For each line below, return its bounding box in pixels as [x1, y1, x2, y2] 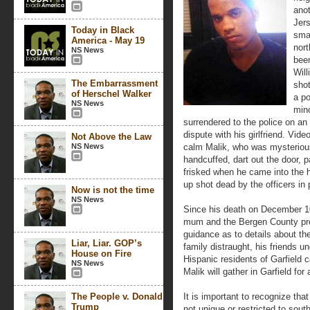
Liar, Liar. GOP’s [71, 238, 142, 248]
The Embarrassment [71, 78, 158, 89]
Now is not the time [71, 185, 154, 195]
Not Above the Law [71, 131, 152, 142]
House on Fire [71, 248, 131, 259]
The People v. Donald [71, 291, 163, 302]
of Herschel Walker [71, 89, 152, 99]
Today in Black [71, 25, 134, 35]
